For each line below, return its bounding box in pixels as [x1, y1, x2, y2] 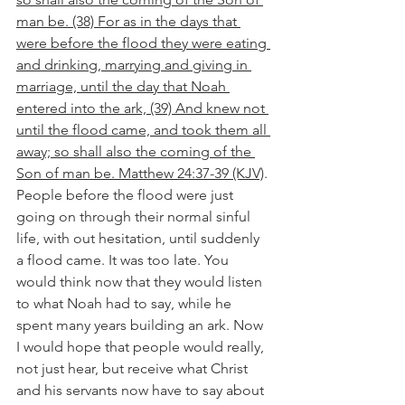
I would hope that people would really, [16, 338, 268, 355]
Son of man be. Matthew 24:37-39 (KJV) [16, 165, 264, 182]
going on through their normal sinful [16, 208, 254, 225]
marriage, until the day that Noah [16, 78, 230, 95]
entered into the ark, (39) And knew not [16, 99, 268, 117]
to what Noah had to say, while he [16, 295, 235, 312]
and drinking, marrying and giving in [16, 56, 251, 73]
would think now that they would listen [16, 273, 266, 290]
